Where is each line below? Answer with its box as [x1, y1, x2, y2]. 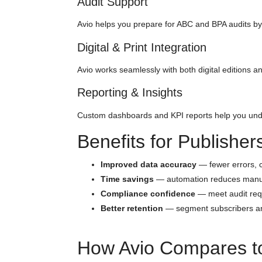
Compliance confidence [101, 189, 195, 199]
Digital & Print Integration [77, 40, 206, 54]
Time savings [101, 174, 154, 184]
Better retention [101, 204, 163, 213]
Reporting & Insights [77, 86, 182, 99]
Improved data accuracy [101, 160, 196, 170]
